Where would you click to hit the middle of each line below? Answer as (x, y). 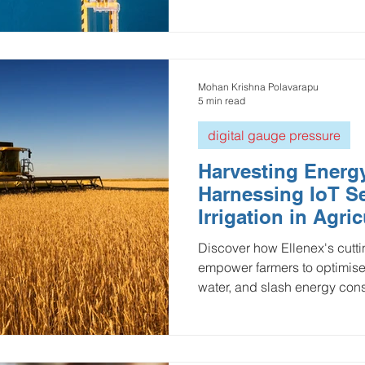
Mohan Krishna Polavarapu (258, 86)
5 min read (222, 100)
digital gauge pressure (274, 135)
